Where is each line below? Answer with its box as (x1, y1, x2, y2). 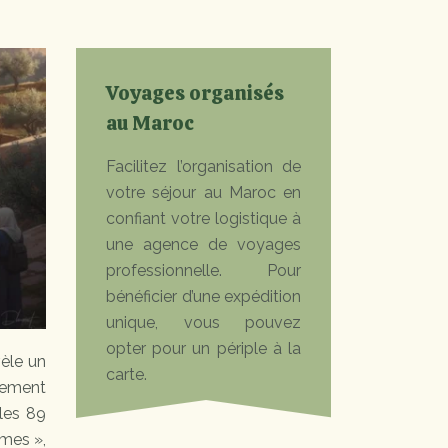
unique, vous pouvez (106, 313, 301, 332)
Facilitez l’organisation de (106, 157, 301, 176)
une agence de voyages (106, 235, 301, 254)
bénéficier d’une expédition (106, 287, 301, 306)
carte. (106, 365, 147, 384)
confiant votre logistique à (106, 209, 301, 228)
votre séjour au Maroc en (106, 183, 301, 202)
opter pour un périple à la (106, 339, 301, 358)
